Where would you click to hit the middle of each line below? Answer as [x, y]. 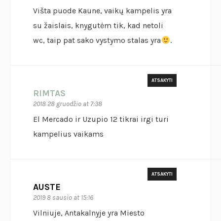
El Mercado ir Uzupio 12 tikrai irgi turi [101, 119]
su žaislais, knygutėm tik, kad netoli [98, 26]
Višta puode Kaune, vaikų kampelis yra [103, 11]
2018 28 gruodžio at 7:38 [68, 104]
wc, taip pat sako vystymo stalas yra [97, 40]
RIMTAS [50, 93]
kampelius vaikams [69, 134]
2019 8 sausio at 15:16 [63, 198]
